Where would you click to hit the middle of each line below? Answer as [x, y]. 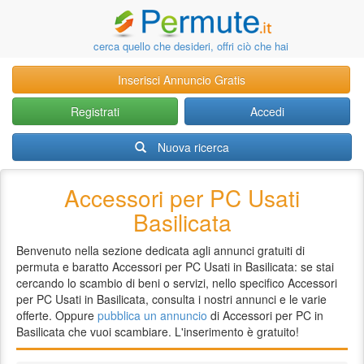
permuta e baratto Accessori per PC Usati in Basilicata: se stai [175, 266]
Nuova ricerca [193, 147]
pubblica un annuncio [152, 315]
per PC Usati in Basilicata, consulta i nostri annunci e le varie [171, 299]
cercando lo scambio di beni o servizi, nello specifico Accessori [177, 283]
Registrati [95, 111]
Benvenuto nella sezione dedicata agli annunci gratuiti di [160, 250]
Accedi [268, 111]
